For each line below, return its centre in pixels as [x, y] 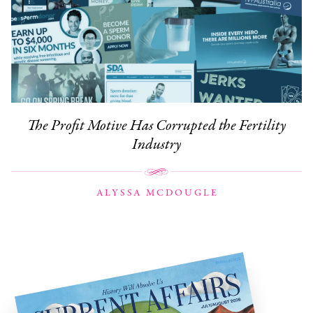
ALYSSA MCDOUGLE [158, 194]
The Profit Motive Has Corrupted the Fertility [156, 126]
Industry [156, 145]
